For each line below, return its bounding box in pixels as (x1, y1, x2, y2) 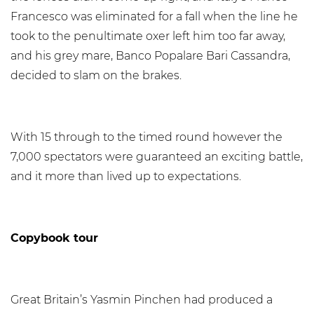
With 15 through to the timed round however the (11, 130, 282, 144)
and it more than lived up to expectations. (11, 170, 241, 183)
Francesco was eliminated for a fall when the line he (11, 10, 298, 23)
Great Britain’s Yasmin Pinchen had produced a (11, 293, 273, 306)
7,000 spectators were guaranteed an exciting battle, (11, 150, 303, 163)
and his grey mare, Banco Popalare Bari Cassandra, (11, 49, 290, 62)
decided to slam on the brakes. (11, 69, 182, 82)
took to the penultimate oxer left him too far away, (11, 29, 285, 43)
